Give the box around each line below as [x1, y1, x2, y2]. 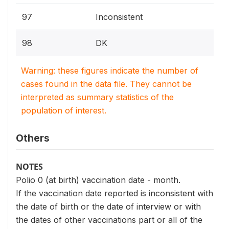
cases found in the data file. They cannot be [21, 79, 192, 89]
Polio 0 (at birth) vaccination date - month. [16, 175, 180, 185]
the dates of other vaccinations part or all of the [16, 215, 202, 225]
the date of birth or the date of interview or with [16, 201, 201, 212]
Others [16, 132, 50, 144]
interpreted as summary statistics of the [21, 92, 174, 102]
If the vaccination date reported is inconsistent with [16, 188, 213, 198]
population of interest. [21, 105, 106, 116]
